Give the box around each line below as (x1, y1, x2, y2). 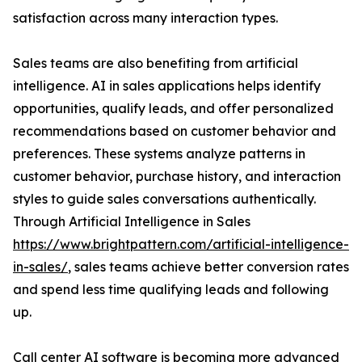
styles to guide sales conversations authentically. (13, 191, 316, 208)
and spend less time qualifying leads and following (13, 281, 329, 298)
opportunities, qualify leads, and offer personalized (13, 100, 334, 117)
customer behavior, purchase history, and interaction (13, 168, 341, 185)
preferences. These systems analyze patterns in (13, 145, 305, 162)
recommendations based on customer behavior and (13, 123, 336, 140)
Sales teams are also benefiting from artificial (13, 55, 298, 72)
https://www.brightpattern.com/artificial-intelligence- (13, 236, 349, 253)
